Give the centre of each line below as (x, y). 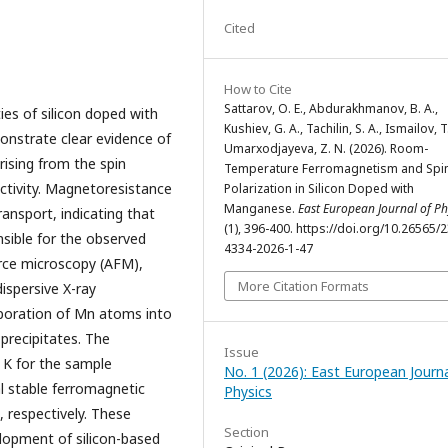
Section (246, 432)
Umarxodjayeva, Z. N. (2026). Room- (326, 148)
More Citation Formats (303, 286)
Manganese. (261, 208)
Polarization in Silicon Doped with (319, 188)
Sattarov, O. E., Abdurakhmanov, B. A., (331, 108)
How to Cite (258, 89)
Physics (248, 391)
